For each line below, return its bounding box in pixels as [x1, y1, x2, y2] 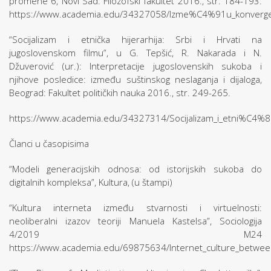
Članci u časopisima [9, 137, 89, 149]
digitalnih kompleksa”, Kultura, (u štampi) [9, 176, 175, 188]
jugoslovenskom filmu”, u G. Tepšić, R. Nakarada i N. [9, 47, 262, 59]
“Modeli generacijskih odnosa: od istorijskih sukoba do [9, 163, 262, 175]
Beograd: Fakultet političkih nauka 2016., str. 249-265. [9, 87, 230, 99]
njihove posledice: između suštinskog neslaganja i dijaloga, [9, 73, 262, 85]
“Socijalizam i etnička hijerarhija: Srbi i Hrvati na [9, 33, 262, 45]
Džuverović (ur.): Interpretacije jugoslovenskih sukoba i [9, 60, 262, 72]
